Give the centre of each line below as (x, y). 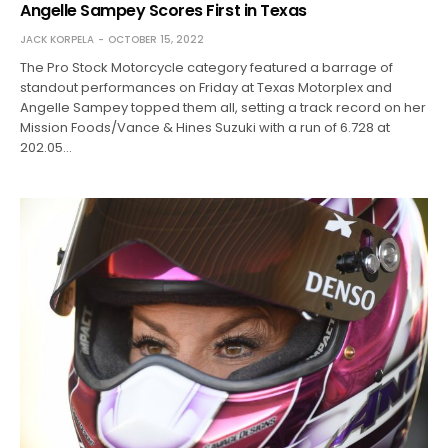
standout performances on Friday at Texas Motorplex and (206, 87)
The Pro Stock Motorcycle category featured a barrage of (207, 67)
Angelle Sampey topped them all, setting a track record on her (223, 107)
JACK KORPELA (57, 39)
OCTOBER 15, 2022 (156, 39)
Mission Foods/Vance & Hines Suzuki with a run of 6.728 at (205, 127)
